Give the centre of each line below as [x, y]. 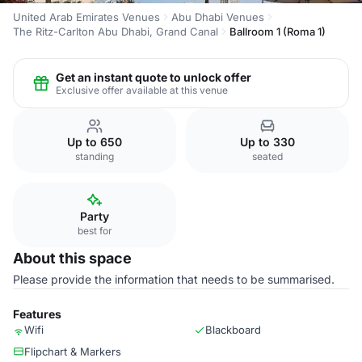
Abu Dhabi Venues [218, 17]
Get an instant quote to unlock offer [154, 77]
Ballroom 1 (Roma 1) [278, 32]
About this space [72, 258]
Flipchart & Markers [73, 351]
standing [95, 156]
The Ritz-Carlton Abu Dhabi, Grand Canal [116, 32]
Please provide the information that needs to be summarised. [174, 279]
